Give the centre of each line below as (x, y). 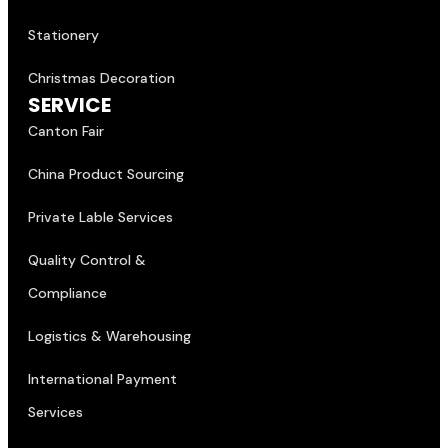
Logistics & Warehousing (109, 335)
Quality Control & (87, 259)
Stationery (63, 34)
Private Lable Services (100, 216)
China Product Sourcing (106, 173)
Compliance (67, 292)
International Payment (102, 378)
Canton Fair (66, 130)
